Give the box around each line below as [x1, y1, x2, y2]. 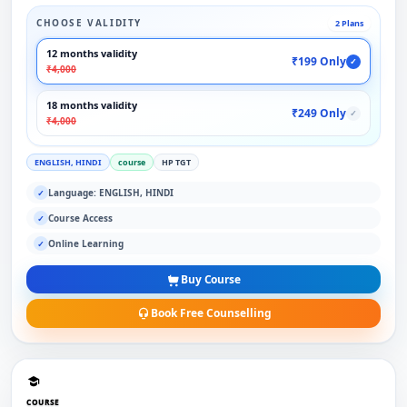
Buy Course [181, 271, 241, 287]
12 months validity [46, 46, 137, 61]
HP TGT [162, 156, 191, 169]
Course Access [48, 211, 113, 224]
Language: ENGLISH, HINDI [48, 185, 174, 199]
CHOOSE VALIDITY [36, 16, 142, 30]
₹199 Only [292, 53, 346, 69]
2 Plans [335, 17, 363, 30]
